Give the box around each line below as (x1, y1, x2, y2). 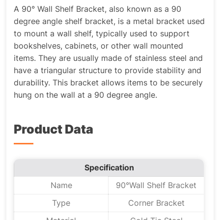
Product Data (14, 122, 94, 137)
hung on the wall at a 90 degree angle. (14, 90, 158, 100)
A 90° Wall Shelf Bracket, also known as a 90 (14, 4, 182, 14)
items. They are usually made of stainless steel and (14, 53, 203, 63)
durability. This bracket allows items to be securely (14, 78, 203, 88)
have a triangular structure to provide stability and (14, 65, 202, 76)
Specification (84, 163, 134, 173)
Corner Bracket (128, 198, 185, 208)
